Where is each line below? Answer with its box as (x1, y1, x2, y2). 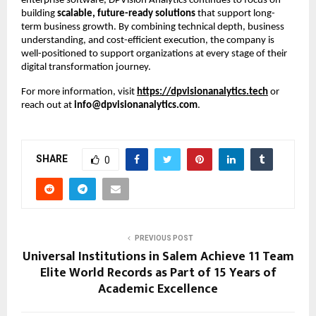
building (21, 8, 57, 20)
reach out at (21, 100, 74, 111)
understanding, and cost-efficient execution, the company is (21, 35, 274, 47)
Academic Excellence (98, 279, 218, 300)
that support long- (195, 8, 275, 20)
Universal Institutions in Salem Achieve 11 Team (22, 246, 294, 268)
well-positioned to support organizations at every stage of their (21, 49, 287, 60)
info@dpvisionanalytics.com (74, 100, 197, 111)
